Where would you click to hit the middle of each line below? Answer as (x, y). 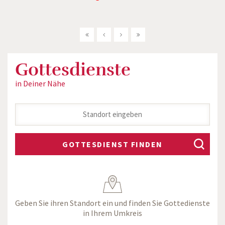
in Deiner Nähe (40, 83)
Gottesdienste (73, 70)
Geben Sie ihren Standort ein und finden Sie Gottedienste (113, 203)
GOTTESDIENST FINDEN (113, 144)
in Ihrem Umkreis (113, 213)
